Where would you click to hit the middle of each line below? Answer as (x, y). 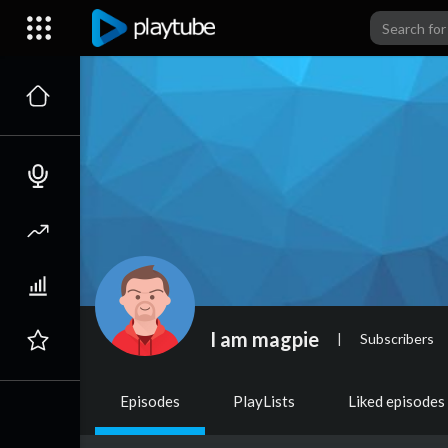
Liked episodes (396, 401)
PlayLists (264, 401)
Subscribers (397, 338)
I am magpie (264, 338)
